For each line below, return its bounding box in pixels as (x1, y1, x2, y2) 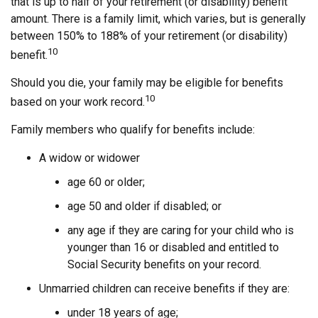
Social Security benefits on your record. (67, 258, 261, 272)
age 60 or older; (67, 175, 145, 190)
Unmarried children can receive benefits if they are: (39, 282, 290, 296)
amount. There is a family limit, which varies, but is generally (11, 11, 306, 26)
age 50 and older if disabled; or (67, 199, 221, 214)
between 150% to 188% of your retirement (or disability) (11, 28, 287, 43)
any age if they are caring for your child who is (67, 224, 294, 238)
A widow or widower (39, 151, 140, 165)
